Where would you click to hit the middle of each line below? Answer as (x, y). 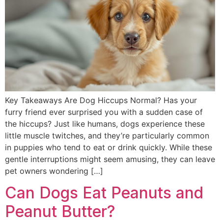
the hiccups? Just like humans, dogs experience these (105, 124)
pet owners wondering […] (54, 171)
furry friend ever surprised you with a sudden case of (104, 112)
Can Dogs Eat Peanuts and (104, 193)
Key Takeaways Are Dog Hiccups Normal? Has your (101, 100)
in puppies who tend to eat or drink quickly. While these (109, 147)
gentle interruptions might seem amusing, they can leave (110, 159)
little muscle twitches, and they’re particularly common (107, 135)
